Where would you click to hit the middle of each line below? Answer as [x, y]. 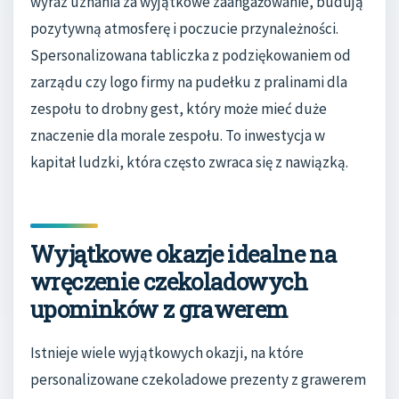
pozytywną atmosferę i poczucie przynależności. [184, 28]
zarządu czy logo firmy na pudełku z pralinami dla [189, 81]
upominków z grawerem [159, 309]
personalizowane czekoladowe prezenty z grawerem [198, 380]
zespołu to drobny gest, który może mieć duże [179, 108]
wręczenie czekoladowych [169, 281]
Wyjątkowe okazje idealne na [184, 253]
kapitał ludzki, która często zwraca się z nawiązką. [189, 162]
